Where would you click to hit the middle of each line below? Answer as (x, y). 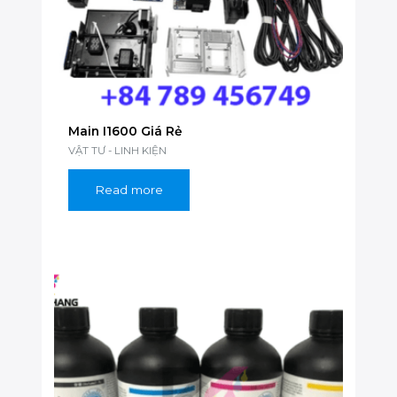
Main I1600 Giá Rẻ (126, 131)
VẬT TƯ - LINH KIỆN (118, 151)
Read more (129, 189)
